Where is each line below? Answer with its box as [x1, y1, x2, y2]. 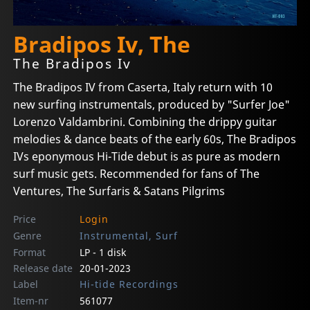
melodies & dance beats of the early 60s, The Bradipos [13, 131, 297, 147]
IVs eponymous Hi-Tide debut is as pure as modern [13, 148, 281, 164]
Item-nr [13, 293, 49, 307]
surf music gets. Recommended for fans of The [13, 165, 260, 181]
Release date [13, 261, 73, 275]
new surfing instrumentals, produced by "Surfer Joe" [13, 96, 291, 112]
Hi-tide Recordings [79, 277, 179, 291]
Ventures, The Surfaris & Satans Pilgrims [13, 183, 226, 199]
